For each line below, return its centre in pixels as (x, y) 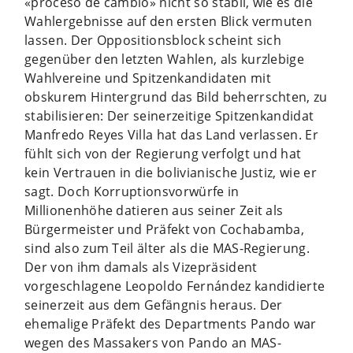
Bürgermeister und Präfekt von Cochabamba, (165, 229)
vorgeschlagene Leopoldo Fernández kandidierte (175, 286)
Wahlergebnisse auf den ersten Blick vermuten (169, 21)
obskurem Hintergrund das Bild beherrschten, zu (176, 97)
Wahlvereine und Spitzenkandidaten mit (148, 78)
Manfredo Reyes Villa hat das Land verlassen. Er (172, 134)
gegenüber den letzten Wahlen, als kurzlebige (165, 59)
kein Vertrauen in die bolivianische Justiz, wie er (171, 172)
